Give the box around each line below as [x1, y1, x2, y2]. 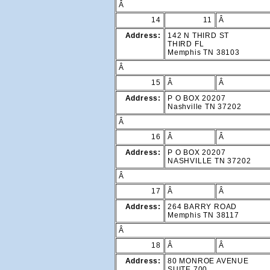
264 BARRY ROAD [168, 202, 237, 212]
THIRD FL [168, 40, 204, 49]
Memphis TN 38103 [168, 48, 240, 57]
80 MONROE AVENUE [168, 257, 249, 266]
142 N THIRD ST [168, 31, 230, 40]
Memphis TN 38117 [168, 211, 239, 220]
